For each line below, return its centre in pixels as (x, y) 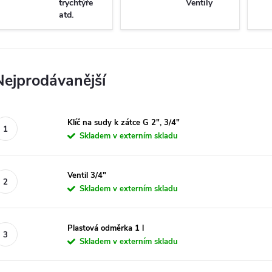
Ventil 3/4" (87, 175)
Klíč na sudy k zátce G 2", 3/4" (124, 122)
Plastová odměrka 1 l (106, 228)
